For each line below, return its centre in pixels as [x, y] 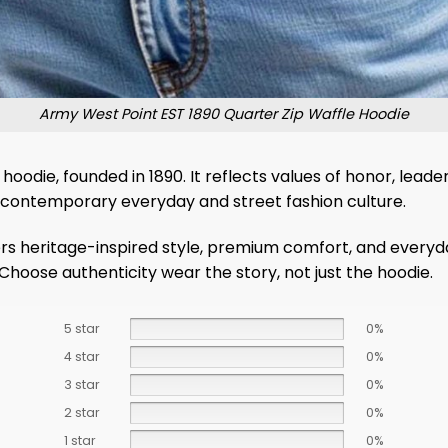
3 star [81, 384]
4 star [81, 356]
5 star [81, 328]
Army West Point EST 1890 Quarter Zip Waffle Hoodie [224, 114]
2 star [81, 412]
